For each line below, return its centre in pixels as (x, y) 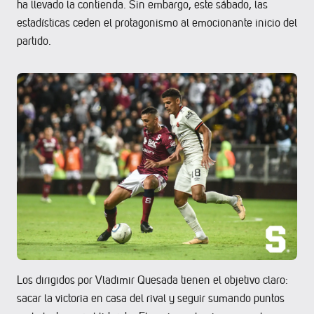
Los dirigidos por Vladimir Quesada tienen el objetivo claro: (152, 280)
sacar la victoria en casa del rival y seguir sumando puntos (151, 298)
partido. (34, 41)
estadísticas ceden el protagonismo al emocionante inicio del (157, 23)
